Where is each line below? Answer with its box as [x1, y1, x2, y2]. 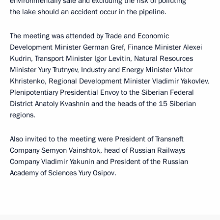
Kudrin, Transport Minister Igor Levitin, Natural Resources [10, 54, 193, 64]
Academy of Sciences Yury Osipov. [10, 168, 116, 178]
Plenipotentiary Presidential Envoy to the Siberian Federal [10, 87, 194, 98]
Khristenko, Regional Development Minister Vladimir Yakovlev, [10, 76, 209, 86]
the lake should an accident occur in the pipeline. [10, 7, 166, 17]
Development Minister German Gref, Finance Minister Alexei [10, 42, 202, 53]
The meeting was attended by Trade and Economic [10, 31, 169, 41]
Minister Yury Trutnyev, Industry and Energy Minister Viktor [10, 65, 192, 75]
